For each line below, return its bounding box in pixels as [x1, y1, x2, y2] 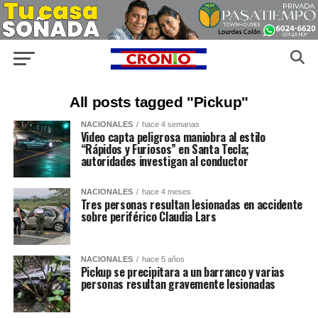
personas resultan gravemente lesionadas [80, 275, 276, 293]
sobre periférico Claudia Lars [80, 208, 216, 226]
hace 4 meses [141, 187, 191, 197]
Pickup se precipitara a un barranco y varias [80, 263, 285, 281]
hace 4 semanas [141, 120, 199, 129]
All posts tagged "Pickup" [70, 94, 248, 111]
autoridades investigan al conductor [80, 153, 248, 170]
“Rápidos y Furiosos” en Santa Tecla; [80, 141, 250, 158]
